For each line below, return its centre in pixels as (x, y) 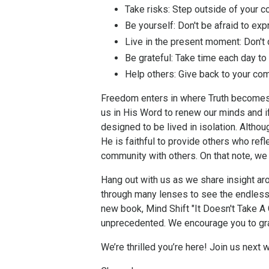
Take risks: (147, 9)
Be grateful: (149, 58)
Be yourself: (150, 25)
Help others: (150, 74)
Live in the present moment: (183, 42)
